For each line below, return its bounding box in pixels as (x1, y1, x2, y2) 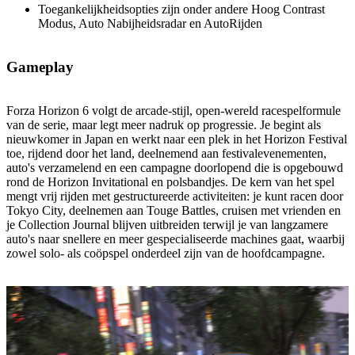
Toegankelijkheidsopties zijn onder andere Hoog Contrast (38, 2, 325, 17)
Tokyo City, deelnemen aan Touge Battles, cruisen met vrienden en (6, 203, 341, 217)
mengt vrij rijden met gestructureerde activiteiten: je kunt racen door (6, 189, 343, 203)
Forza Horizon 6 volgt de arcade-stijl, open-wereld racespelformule (6, 103, 341, 117)
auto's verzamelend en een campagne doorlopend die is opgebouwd (6, 160, 343, 174)
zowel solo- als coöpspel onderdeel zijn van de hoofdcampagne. (6, 246, 325, 260)
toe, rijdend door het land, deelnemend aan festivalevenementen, (6, 146, 326, 160)
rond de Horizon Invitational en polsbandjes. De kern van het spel (6, 174, 334, 189)
